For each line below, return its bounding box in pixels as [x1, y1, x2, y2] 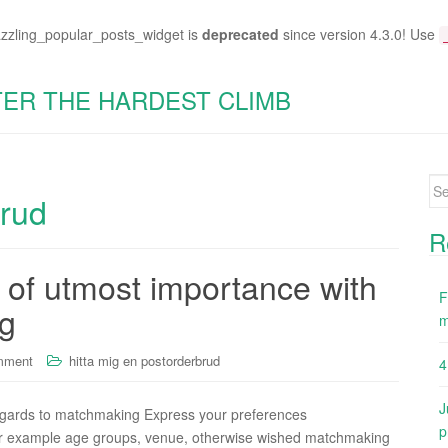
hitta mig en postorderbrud [69, 351, 220, 370]
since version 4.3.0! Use [279, 24, 439, 44]
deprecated [202, 24, 279, 44]
